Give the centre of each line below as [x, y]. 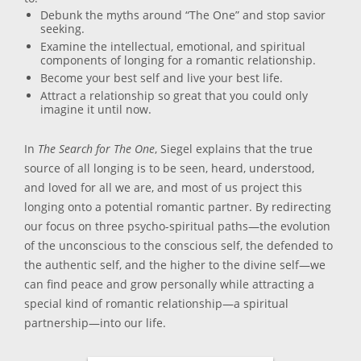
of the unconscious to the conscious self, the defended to [178, 246]
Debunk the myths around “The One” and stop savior [183, 15]
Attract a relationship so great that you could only [174, 96]
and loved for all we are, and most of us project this [163, 188]
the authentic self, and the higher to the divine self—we [175, 265]
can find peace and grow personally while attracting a [169, 284]
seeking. [62, 29]
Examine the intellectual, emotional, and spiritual [173, 47]
